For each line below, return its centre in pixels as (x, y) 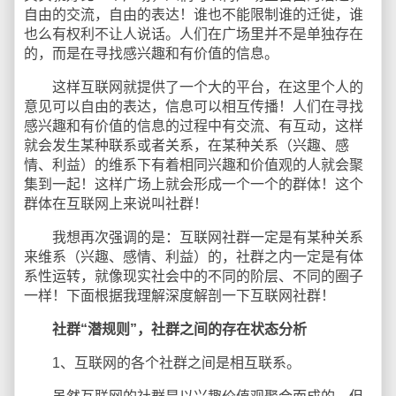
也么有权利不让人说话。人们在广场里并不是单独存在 (194, 34)
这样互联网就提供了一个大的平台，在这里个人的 (194, 87)
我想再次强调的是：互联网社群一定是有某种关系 (194, 237)
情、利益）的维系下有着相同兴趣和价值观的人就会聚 (194, 165)
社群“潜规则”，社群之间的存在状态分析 (179, 329)
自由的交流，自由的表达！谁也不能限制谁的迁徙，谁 (194, 15)
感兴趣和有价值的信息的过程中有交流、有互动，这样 (194, 126)
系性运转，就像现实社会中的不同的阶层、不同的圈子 (194, 276)
